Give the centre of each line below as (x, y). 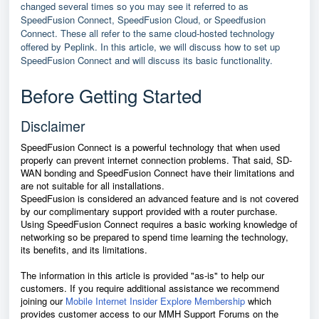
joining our (43, 301)
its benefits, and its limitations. (85, 250)
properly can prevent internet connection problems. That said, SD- (156, 160)
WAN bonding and (59, 173)
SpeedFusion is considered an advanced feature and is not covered (159, 198)
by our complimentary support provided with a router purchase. (149, 211)
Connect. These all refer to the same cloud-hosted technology (148, 33)
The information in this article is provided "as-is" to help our (142, 275)
